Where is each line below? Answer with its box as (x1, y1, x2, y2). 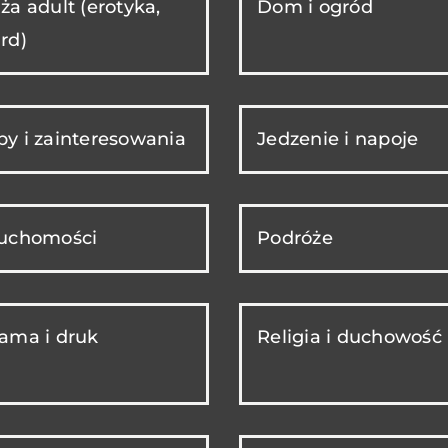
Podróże (257, 227, 333, 250)
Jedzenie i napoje (257, 128, 419, 151)
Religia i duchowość (257, 326, 442, 349)
